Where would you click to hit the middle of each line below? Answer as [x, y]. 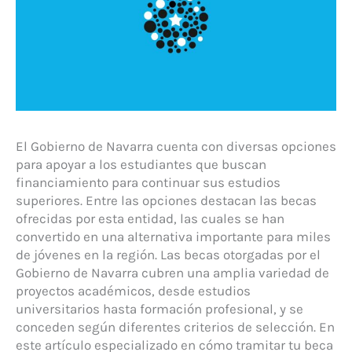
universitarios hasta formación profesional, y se [159, 308]
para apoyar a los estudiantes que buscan [141, 164]
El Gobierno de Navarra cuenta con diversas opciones [176, 146]
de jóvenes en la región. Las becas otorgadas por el [168, 254]
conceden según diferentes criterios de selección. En [175, 326]
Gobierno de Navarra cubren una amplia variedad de [172, 272]
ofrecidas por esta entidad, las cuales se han [150, 218]
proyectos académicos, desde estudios [133, 290]
